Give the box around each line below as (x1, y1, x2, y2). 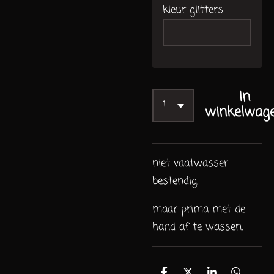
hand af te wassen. (152, 218, 243, 235)
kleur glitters (163, 1, 224, 18)
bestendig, (152, 172, 198, 189)
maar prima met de (152, 201, 245, 217)
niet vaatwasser (152, 155, 228, 171)
